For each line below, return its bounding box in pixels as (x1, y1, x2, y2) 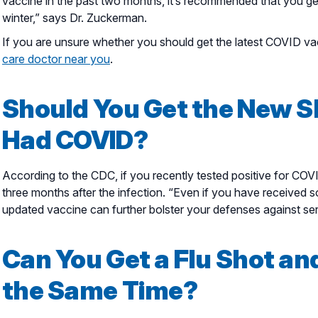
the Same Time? (2, 274, 197, 306)
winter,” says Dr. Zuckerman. (2, 10, 150, 25)
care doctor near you (2, 51, 110, 66)
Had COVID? (2, 124, 148, 155)
